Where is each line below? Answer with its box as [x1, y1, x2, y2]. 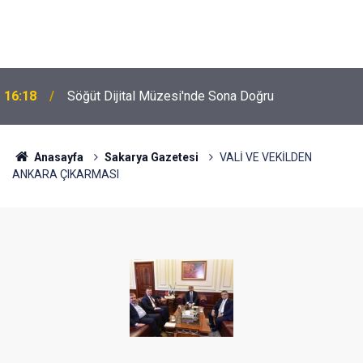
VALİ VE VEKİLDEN [219, 151, 312, 164]
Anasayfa [31, 151, 83, 164]
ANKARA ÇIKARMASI [12, 168, 119, 181]
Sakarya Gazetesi [104, 151, 199, 164]
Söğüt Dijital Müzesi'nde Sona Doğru [67, 88, 274, 104]
